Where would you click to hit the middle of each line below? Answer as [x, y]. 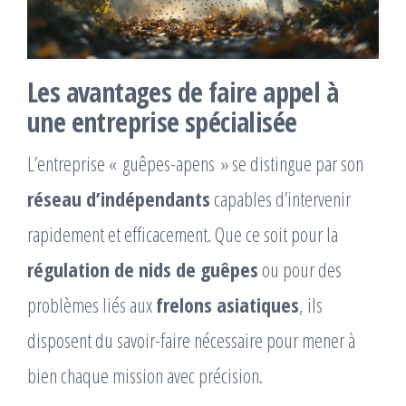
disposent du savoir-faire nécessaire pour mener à [191, 340]
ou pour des [300, 269]
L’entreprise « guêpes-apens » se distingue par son [195, 163]
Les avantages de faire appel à [183, 92]
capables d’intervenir [280, 198]
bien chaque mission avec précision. [145, 375]
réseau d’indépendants [119, 198]
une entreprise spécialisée [162, 122]
